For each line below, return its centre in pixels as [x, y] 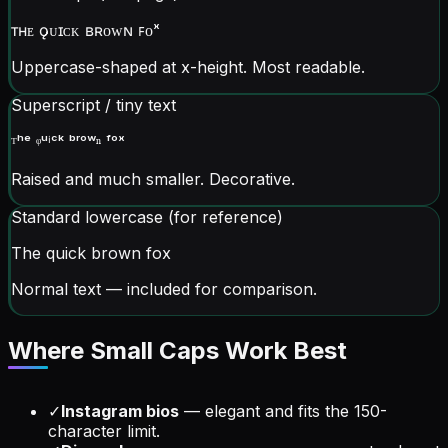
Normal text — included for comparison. [164, 288]
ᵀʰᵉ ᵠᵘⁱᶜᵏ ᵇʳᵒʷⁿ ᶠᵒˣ [68, 141]
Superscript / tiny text [93, 104]
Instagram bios [120, 410]
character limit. [104, 430]
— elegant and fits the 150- [283, 410]
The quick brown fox [91, 252]
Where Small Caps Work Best [177, 350]
